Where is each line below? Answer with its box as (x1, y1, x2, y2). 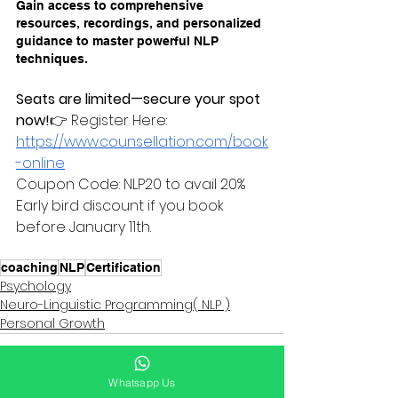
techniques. (16, 52, 88, 66)
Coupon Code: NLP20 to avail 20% (16, 174, 249, 195)
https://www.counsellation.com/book (16, 131, 268, 152)
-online (16, 153, 65, 173)
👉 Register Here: (50, 110, 171, 131)
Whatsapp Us (108, 375, 176, 389)
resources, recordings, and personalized (16, 16, 265, 30)
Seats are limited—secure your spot (16, 89, 264, 109)
